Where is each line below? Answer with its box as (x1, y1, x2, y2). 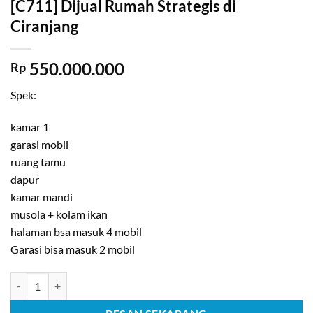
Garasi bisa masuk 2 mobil (10, 242, 135, 256)
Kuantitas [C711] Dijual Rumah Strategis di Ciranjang (10, 273, 238, 286)
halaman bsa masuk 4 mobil (10, 224, 142, 238)
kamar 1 (10, 119, 49, 133)
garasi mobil (10, 137, 68, 151)
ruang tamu (10, 154, 66, 168)
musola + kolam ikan (10, 207, 108, 221)
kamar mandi (10, 189, 73, 203)
